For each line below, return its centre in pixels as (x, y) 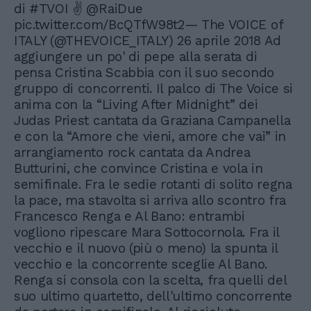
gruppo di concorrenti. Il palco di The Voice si (153, 89)
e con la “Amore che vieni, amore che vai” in (150, 136)
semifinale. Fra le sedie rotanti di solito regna (153, 184)
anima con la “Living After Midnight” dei (136, 104)
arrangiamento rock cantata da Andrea (132, 152)
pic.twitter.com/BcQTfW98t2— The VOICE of (149, 25)
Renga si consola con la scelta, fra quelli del (150, 280)
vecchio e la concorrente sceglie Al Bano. (141, 264)
